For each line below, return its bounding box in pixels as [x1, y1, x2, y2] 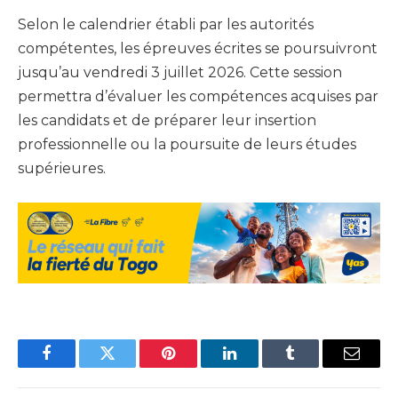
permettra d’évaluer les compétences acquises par [18, 88, 378, 106]
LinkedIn [227, 358, 287, 375]
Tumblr [289, 358, 337, 375]
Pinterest [167, 358, 224, 375]
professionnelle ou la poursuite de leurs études [18, 136, 356, 154]
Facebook [44, 358, 107, 375]
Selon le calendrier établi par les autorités [18, 16, 314, 34]
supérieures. [18, 160, 106, 178]
